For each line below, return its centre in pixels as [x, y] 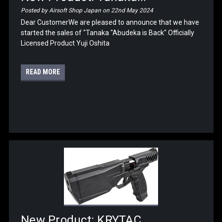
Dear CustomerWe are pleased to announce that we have [110, 22]
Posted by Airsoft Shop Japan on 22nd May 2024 [87, 10]
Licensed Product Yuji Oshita [65, 43]
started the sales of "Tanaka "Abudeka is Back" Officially [108, 32]
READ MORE [43, 72]
